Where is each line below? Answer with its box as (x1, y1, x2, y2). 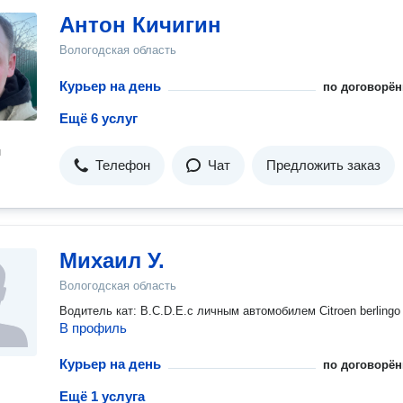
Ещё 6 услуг (59, 111, 138, 126)
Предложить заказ (266, 157, 381, 173)
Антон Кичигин (59, 13, 221, 37)
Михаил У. (59, 248, 165, 273)
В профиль (59, 320, 127, 336)
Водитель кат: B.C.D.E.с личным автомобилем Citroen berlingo (59, 304, 400, 318)
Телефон (95, 157, 150, 173)
